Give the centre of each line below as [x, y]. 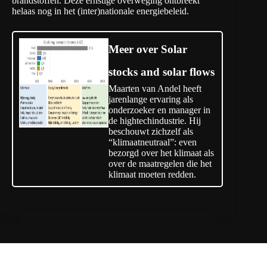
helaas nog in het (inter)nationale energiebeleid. [100, 11]
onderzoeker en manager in [159, 110]
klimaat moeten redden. [152, 175]
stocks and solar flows [162, 72]
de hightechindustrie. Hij [155, 121]
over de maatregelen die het [160, 164]
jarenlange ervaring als [151, 100]
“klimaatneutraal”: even [153, 142]
